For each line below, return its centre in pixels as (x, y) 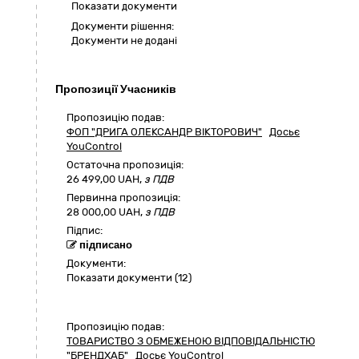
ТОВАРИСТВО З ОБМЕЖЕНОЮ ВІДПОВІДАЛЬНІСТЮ (191, 341)
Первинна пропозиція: (123, 198)
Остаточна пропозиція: (125, 165)
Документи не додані (124, 41)
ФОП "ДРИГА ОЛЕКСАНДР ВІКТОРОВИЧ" (164, 132)
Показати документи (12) (129, 278)
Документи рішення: (123, 26)
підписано (105, 245)
